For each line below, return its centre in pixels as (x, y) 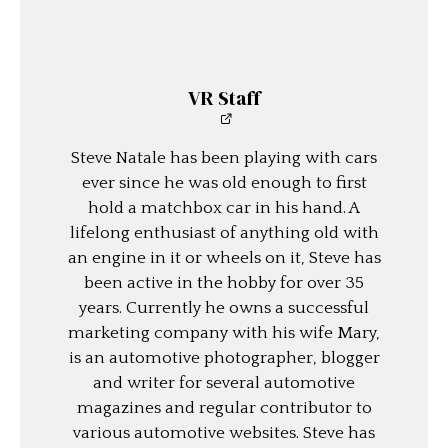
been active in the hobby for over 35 (224, 283)
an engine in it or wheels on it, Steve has (224, 258)
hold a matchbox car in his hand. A (224, 208)
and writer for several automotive (224, 383)
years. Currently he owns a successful (224, 308)
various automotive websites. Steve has (224, 433)
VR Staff (224, 98)
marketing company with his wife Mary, (224, 333)
